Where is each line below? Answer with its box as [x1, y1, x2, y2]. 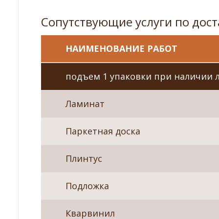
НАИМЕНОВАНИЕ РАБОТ [66, 42, 177, 54]
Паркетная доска [66, 125, 140, 137]
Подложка [66, 179, 109, 192]
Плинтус [66, 152, 102, 164]
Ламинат [66, 97, 105, 109]
